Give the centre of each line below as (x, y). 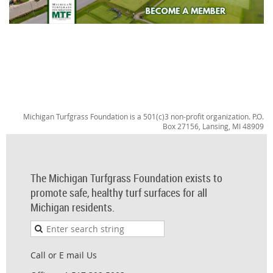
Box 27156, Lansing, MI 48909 (213, 126)
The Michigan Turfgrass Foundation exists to (126, 178)
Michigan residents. (73, 207)
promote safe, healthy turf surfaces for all (119, 192)
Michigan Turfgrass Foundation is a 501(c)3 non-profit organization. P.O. (144, 116)
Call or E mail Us (64, 255)
